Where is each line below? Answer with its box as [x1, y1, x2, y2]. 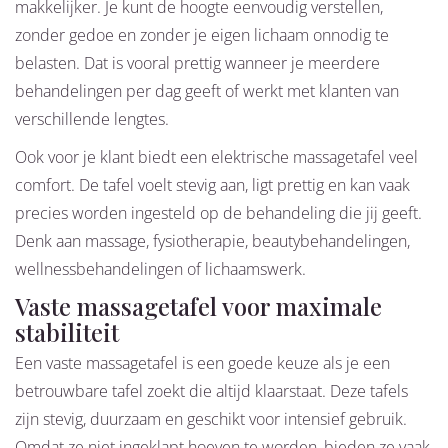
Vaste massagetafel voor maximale [15, 290, 382, 323]
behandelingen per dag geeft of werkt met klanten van [15, 80, 399, 103]
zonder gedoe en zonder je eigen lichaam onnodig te [15, 24, 389, 47]
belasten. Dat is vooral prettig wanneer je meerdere [15, 52, 380, 75]
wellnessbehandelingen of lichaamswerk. [15, 258, 306, 281]
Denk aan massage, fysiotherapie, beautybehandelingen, [15, 230, 410, 253]
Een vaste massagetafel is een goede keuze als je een [15, 352, 390, 375]
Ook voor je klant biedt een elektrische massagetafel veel [15, 146, 418, 169]
